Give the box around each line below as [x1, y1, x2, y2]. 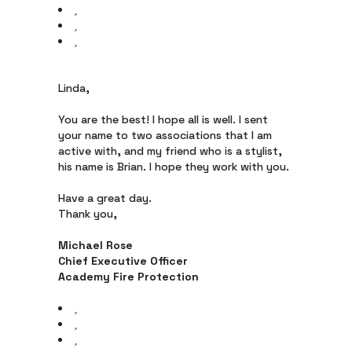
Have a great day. [58, 191, 152, 205]
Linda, [58, 81, 90, 95]
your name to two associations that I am [58, 128, 272, 142]
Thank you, [58, 207, 117, 221]
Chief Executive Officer [58, 254, 188, 268]
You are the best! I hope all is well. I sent [58, 112, 268, 126]
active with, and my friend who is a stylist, [58, 144, 282, 158]
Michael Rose [58, 238, 133, 252]
